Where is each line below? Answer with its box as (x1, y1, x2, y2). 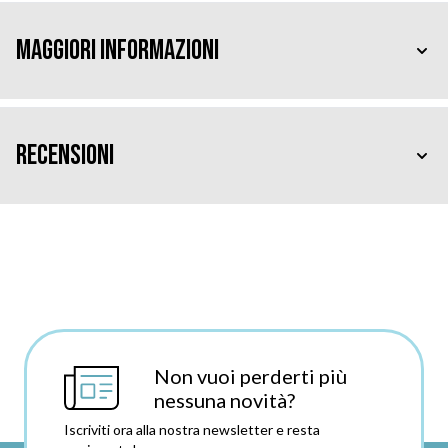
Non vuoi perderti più (153, 364, 347, 388)
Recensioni (16, 138, 114, 172)
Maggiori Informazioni (16, 33, 219, 67)
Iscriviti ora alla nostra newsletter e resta (63, 421, 320, 438)
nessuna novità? (153, 388, 295, 412)
